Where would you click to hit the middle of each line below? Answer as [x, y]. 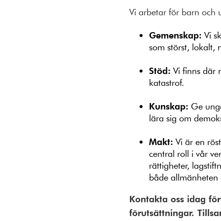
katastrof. [168, 83]
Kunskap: [169, 106]
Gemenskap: [175, 35]
